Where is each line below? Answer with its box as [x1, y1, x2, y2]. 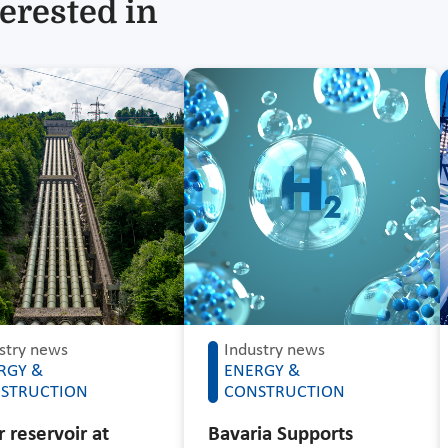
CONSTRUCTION [223, 382, 345, 402]
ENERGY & [223, 361, 300, 381]
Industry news [223, 340, 325, 360]
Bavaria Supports [207, 423, 353, 445]
